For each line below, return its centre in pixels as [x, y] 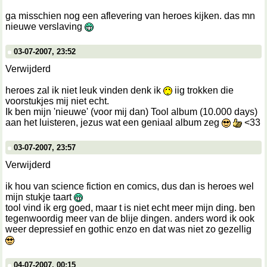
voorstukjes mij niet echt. [57, 101]
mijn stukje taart [40, 197]
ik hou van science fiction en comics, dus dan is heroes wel [130, 186]
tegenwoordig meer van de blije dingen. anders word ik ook [130, 218]
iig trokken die [203, 90]
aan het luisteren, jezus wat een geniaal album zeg [114, 122]
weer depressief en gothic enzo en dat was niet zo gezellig [128, 229]
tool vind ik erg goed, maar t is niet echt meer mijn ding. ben [130, 208]
